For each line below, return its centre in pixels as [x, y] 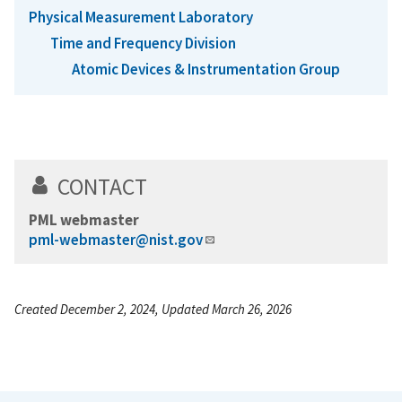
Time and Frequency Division [143, 44]
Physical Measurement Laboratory [141, 17]
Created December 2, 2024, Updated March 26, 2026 [153, 310]
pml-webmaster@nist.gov [116, 240]
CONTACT [102, 187]
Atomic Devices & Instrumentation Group [206, 70]
